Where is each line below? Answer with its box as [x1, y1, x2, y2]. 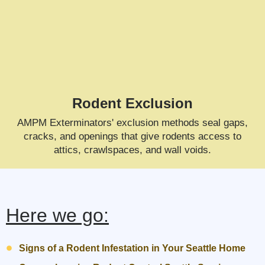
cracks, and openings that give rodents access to [24, 130, 241, 142]
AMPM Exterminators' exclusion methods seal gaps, [17, 117, 248, 128]
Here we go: [6, 204, 109, 226]
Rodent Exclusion [72, 95, 193, 111]
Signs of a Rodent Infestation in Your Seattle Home [19, 243, 246, 253]
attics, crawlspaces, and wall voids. [54, 144, 211, 156]
